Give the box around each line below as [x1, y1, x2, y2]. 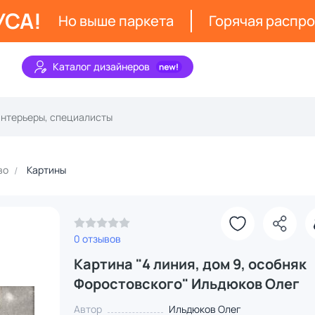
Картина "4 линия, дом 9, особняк [73, 255, 307, 274]
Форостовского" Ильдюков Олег [73, 274, 300, 293]
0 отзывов [73, 232, 121, 245]
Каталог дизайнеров [53, 60, 150, 73]
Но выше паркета [58, 11, 174, 30]
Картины [27, 163, 66, 176]
